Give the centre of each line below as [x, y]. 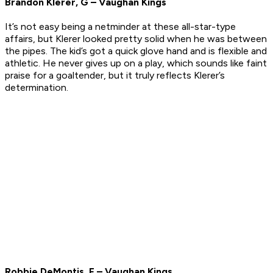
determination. [37, 88]
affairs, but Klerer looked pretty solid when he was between [136, 39]
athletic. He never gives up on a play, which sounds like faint [136, 63]
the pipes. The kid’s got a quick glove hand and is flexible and [136, 51]
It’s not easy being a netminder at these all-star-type [120, 27]
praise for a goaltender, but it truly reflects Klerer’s [115, 76]
